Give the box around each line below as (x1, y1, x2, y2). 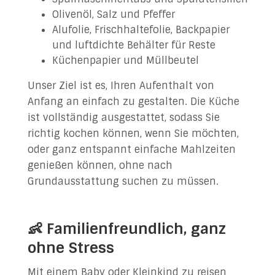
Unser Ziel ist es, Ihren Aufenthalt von (27, 79, 214, 92)
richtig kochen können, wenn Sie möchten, (27, 127, 239, 140)
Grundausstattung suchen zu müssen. (27, 175, 219, 188)
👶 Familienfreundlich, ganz (27, 219, 226, 238)
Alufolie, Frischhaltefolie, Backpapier (52, 23, 230, 36)
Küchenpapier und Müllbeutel (52, 54, 199, 67)
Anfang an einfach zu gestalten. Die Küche (27, 95, 239, 108)
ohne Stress (27, 238, 114, 257)
